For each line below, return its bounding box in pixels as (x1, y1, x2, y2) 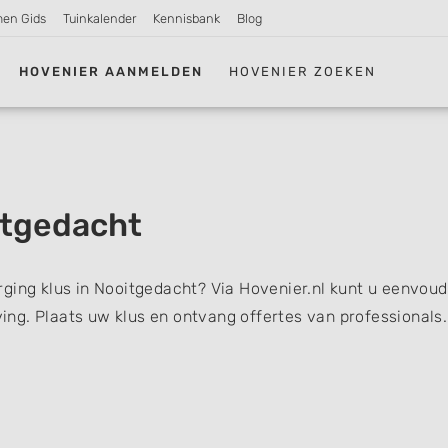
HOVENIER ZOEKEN (229, 63, 377, 79)
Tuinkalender (63, 11, 137, 26)
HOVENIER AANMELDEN (19, 63, 204, 79)
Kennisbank (152, 11, 220, 26)
